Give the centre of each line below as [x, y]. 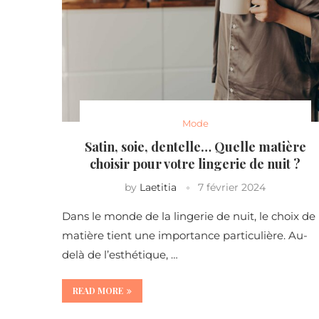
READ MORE [98, 291]
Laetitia [158, 188]
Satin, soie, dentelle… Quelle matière [195, 147]
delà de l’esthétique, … [120, 255]
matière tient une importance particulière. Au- [185, 236]
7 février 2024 [232, 188]
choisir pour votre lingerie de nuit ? [195, 164]
